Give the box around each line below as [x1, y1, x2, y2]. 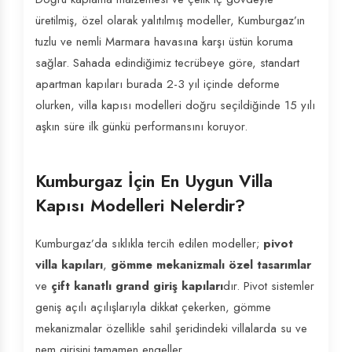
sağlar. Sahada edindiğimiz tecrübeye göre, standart [35, 54, 299, 71]
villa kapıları [35, 256, 103, 273]
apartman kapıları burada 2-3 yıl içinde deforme [35, 75, 280, 93]
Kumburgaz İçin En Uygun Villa [35, 168, 273, 193]
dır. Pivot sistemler [223, 277, 314, 295]
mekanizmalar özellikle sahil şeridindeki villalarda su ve [35, 320, 307, 337]
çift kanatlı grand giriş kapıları [51, 277, 223, 295]
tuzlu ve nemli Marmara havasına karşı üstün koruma [35, 33, 293, 50]
